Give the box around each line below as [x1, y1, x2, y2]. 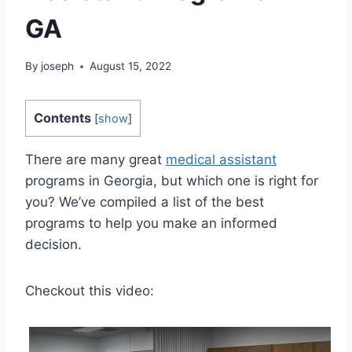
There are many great [25, 152, 166, 168]
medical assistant [166, 152, 277, 168]
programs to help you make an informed [25, 215, 277, 232]
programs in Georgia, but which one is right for [25, 173, 318, 189]
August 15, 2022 [90, 60, 172, 73]
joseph [41, 60, 75, 73]
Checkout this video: [25, 283, 154, 299]
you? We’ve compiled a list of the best [25, 194, 264, 211]
